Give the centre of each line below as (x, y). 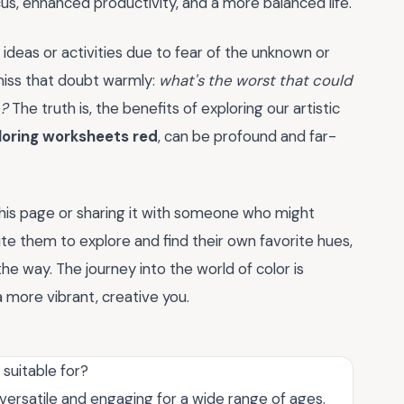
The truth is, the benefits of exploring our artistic (174, 108)
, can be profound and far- (247, 136)
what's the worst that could (256, 80)
